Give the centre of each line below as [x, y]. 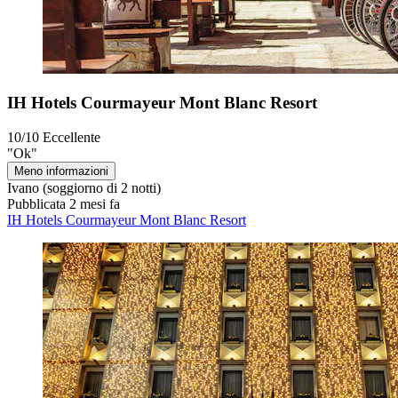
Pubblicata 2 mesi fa [64, 203]
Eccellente [72, 137]
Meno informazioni [61, 171]
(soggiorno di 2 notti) [100, 187]
